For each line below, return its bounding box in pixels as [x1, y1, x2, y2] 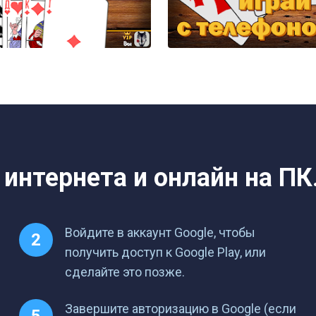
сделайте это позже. [65, 265, 186, 279]
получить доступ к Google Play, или [65, 245, 267, 260]
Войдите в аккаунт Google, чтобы [65, 225, 256, 240]
